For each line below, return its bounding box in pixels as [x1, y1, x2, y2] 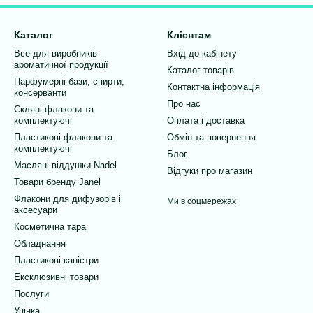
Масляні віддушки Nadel [14, 160, 117, 170]
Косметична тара [14, 221, 86, 232]
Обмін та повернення [167, 132, 256, 143]
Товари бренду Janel [14, 177, 101, 187]
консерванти [14, 87, 66, 98]
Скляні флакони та [14, 104, 94, 115]
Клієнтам [167, 29, 211, 41]
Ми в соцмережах [167, 196, 236, 206]
